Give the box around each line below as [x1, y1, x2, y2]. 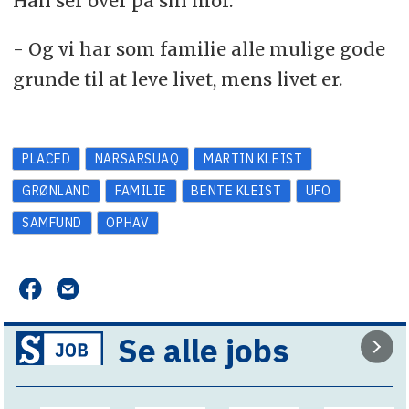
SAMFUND [21, 214, 82, 231]
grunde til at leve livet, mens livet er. [12, 67, 342, 90]
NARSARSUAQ [94, 150, 180, 167]
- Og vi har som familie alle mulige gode [12, 37, 385, 60]
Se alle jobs [117, 329, 289, 372]
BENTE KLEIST [191, 182, 282, 199]
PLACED [21, 150, 71, 167]
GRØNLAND [21, 182, 91, 199]
